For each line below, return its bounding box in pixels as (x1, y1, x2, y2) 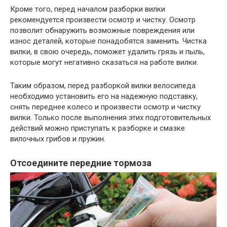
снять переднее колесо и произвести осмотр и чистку (10, 102, 201, 111)
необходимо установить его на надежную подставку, (10, 91, 198, 101)
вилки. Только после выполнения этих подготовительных (10, 112, 211, 122)
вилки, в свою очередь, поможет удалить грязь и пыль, (10, 47, 205, 56)
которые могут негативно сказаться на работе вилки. (10, 57, 198, 67)
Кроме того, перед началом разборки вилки (10, 4, 165, 14)
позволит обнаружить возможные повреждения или (10, 25, 195, 35)
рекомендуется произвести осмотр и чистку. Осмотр (10, 15, 196, 24)
